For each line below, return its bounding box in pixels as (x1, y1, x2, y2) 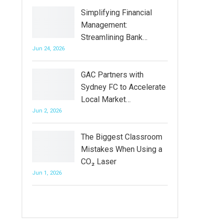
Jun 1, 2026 (32, 170, 62, 176)
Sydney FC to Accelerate (80, 82, 166, 92)
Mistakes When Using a (80, 145, 162, 154)
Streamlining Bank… (80, 33, 147, 42)
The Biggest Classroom (80, 132, 162, 142)
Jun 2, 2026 (32, 108, 62, 114)
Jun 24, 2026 (32, 45, 65, 52)
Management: (80, 20, 127, 30)
